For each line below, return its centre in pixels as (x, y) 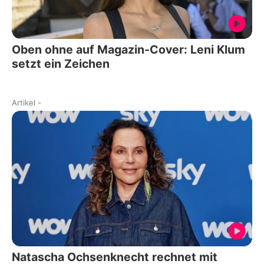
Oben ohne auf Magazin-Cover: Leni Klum (128, 49)
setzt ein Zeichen (61, 64)
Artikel (24, 103)
